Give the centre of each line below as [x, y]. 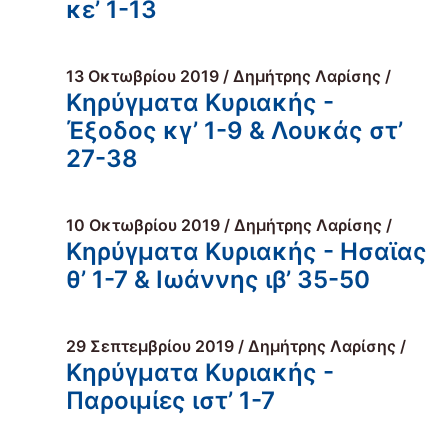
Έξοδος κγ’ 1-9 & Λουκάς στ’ [234, 130]
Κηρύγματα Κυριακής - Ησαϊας [246, 251]
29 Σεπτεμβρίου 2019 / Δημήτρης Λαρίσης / [236, 346]
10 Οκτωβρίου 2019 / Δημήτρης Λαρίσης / [229, 225]
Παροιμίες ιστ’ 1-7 [170, 400]
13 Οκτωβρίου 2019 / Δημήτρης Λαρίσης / [228, 76]
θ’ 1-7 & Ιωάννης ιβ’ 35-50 [218, 279]
